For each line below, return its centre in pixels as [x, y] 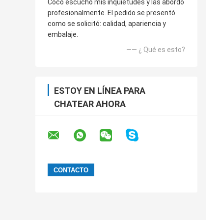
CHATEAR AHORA [90, 104]
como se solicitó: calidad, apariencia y [107, 24]
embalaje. [63, 35]
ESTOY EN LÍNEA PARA [100, 91]
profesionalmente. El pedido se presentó [111, 13]
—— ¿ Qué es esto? [156, 50]
